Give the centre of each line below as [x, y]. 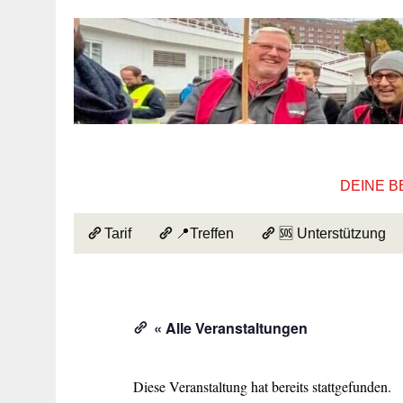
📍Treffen [205, 233]
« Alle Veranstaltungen [229, 328]
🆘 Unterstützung [332, 233]
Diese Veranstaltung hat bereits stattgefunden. [262, 386]
